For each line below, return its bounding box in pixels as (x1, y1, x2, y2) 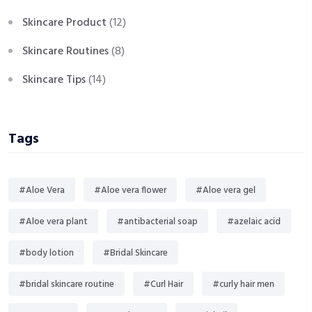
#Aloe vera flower (94, 183, 166, 198)
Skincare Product (22, 14, 107, 33)
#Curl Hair (143, 277, 183, 292)
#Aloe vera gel (196, 183, 256, 198)
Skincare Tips (22, 71, 86, 90)
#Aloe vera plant (19, 214, 88, 230)
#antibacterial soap (117, 214, 198, 230)
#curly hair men (212, 277, 274, 292)
